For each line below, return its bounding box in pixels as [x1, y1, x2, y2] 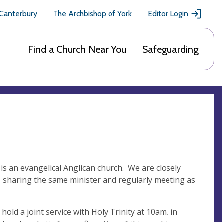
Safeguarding [142, 43, 199, 55]
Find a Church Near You [28, 43, 126, 55]
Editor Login [148, 9, 188, 18]
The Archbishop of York [53, 9, 132, 18]
